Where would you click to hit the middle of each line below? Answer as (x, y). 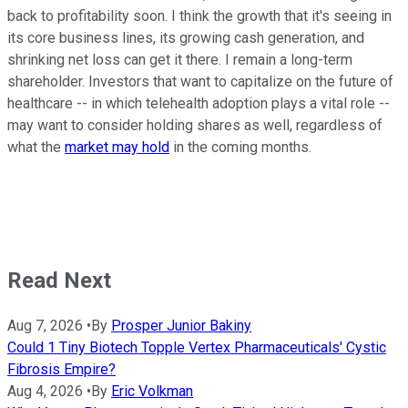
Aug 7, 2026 (45, 325)
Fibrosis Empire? (61, 369)
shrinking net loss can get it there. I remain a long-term (180, 59)
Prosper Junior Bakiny (181, 325)
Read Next (59, 280)
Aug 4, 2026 (45, 391)
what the (36, 147)
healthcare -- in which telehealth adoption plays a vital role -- (199, 103)
